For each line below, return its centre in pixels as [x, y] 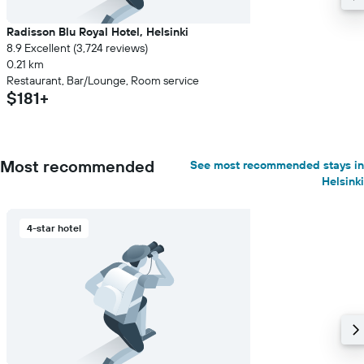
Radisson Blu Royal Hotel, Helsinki [97, 32]
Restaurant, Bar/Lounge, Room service [103, 80]
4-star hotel [54, 228]
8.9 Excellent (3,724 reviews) [77, 48]
